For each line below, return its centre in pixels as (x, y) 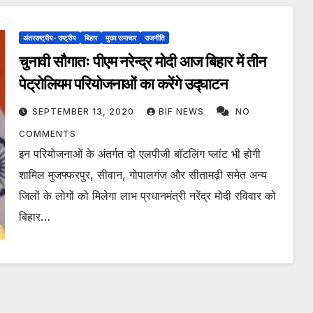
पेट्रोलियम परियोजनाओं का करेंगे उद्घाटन (123, 85)
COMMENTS (47, 134)
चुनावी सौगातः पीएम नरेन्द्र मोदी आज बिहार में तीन (142, 62)
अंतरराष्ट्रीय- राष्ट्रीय (49, 38)
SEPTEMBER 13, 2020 (84, 112)
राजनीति (154, 38)
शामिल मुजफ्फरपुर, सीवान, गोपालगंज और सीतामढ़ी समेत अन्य (143, 175)
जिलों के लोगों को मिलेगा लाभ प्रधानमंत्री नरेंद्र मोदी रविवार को (147, 196)
